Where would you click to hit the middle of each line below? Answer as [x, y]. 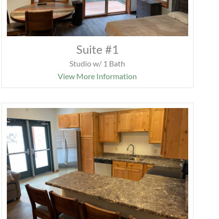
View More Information [98, 76]
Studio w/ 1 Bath [98, 64]
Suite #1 [97, 49]
